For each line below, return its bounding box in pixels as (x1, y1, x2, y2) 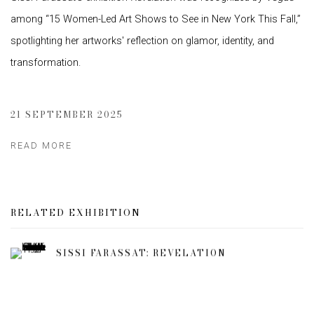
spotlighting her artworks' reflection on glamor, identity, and (11, 35, 274, 47)
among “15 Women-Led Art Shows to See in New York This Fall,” (11, 13, 301, 25)
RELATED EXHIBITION (11, 206, 141, 219)
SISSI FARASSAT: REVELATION (56, 246, 226, 260)
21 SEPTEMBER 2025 (11, 108, 123, 121)
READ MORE (11, 140, 72, 151)
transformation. (11, 57, 81, 69)
